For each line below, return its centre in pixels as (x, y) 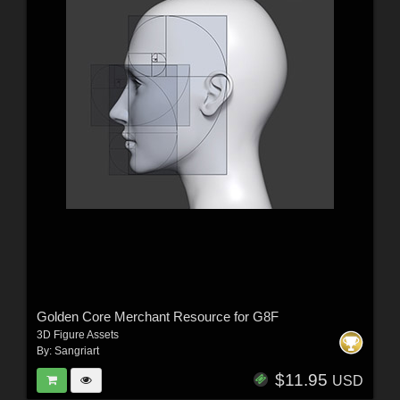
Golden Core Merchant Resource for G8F (157, 316)
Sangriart (76, 350)
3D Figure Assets (77, 334)
